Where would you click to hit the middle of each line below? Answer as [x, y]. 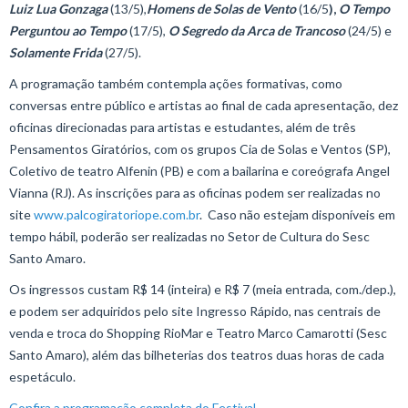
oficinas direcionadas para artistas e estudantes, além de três [183, 127]
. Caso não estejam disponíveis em [297, 214]
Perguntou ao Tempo [68, 31]
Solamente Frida [56, 52]
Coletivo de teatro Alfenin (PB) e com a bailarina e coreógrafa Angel [199, 171]
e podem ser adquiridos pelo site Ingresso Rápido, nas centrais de [195, 311]
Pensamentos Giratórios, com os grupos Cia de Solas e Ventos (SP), [200, 149]
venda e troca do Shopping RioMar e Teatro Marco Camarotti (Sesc [198, 333]
